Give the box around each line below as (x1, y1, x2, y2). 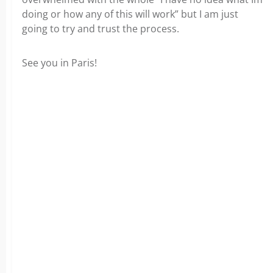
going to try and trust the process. (22, 22, 179, 35)
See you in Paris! (22, 56, 97, 69)
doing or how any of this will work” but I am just (22, 7, 238, 21)
